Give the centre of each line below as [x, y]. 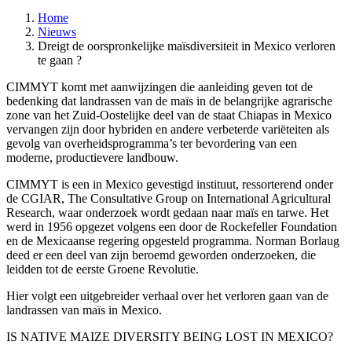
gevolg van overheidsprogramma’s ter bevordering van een [152, 143]
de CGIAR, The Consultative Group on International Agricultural [169, 198]
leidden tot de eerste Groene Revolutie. [103, 269]
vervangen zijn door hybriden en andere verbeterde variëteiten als [168, 129]
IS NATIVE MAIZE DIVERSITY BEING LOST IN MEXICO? [170, 336]
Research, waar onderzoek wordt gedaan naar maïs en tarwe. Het [167, 212]
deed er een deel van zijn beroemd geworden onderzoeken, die [161, 255]
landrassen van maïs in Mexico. [84, 310]
